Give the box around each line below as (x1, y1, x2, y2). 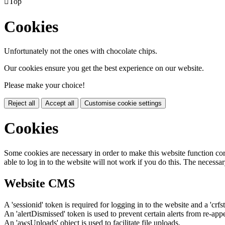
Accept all (45, 99, 74, 107)
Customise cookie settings (84, 99, 162, 107)
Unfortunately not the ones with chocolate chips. (4, 47, 157, 55)
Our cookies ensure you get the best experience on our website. (4, 64, 204, 72)
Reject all (8, 99, 35, 107)
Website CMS (4, 176, 75, 190)
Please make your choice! (4, 81, 85, 89)
